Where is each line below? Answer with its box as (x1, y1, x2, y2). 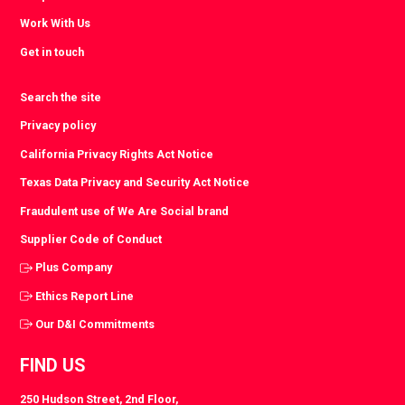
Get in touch (20, 44, 85, 59)
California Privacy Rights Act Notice (20, 146, 214, 161)
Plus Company (35, 260, 113, 275)
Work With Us (20, 16, 91, 31)
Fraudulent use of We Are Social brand (20, 203, 230, 218)
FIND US (20, 355, 86, 377)
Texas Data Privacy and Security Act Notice (20, 175, 250, 190)
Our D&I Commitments (35, 317, 155, 332)
